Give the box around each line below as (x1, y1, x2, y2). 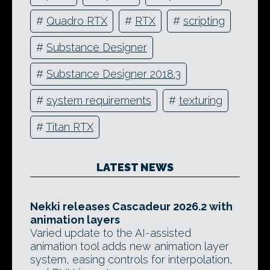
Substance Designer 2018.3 (46, 67, 181, 81)
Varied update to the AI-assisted (30, 226, 191, 239)
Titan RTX (46, 121, 93, 134)
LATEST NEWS (96, 160, 174, 174)
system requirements (46, 94, 151, 107)
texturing (179, 94, 222, 107)
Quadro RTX (46, 14, 107, 28)
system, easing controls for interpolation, (30, 253, 233, 266)
